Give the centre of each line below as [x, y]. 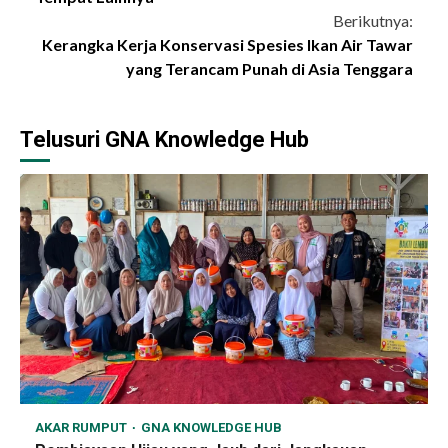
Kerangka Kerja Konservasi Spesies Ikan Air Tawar [227, 45]
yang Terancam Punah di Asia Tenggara [269, 69]
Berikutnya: [373, 21]
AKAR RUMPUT [82, 428]
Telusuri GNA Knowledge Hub [164, 140]
